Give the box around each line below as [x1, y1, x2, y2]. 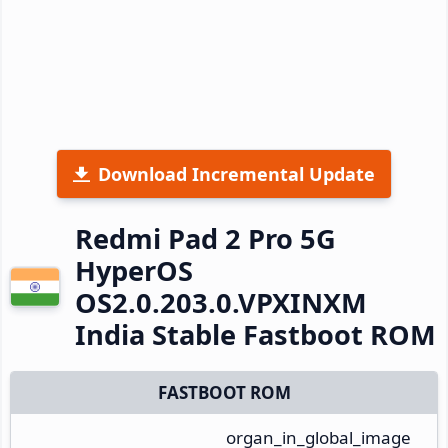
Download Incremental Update [98, 161, 375, 186]
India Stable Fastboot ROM [75, 315, 436, 353]
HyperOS [75, 251, 193, 289]
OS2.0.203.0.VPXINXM [75, 283, 367, 321]
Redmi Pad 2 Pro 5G [75, 219, 336, 257]
